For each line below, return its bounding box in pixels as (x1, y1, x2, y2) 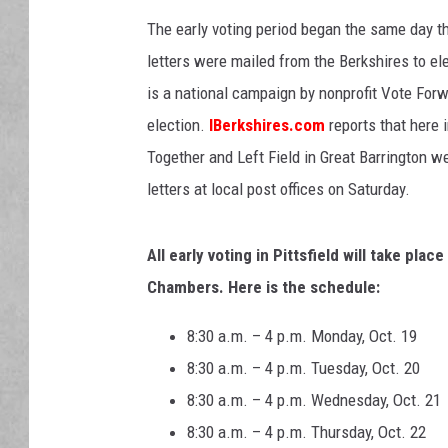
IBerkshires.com (209, 115, 325, 136)
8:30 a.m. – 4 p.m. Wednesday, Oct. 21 (187, 390, 441, 411)
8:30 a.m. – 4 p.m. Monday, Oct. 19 (187, 326, 417, 347)
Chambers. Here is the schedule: (147, 277, 384, 298)
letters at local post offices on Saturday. (147, 179, 410, 200)
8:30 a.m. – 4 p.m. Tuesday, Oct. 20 (187, 358, 420, 379)
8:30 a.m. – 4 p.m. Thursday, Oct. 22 (187, 422, 426, 443)
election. (147, 115, 209, 136)
